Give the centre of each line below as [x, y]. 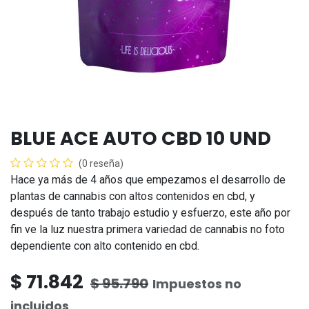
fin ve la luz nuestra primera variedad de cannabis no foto [148, 229]
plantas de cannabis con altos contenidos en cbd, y [133, 196]
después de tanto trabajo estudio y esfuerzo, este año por [150, 213]
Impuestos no [197, 284]
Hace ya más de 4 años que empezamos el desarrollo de [148, 180]
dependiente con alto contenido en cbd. [105, 246]
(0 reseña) [101, 163]
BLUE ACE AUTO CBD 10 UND [141, 138]
